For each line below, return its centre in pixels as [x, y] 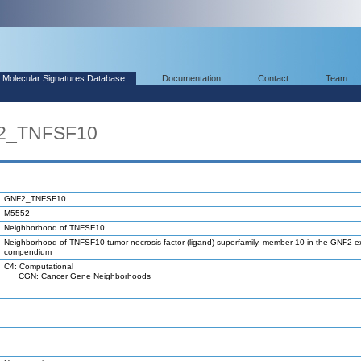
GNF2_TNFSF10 [35, 199]
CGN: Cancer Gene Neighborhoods [77, 276]
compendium [28, 252]
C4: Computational [39, 266]
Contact [273, 78]
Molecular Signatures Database [64, 78]
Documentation [191, 78]
